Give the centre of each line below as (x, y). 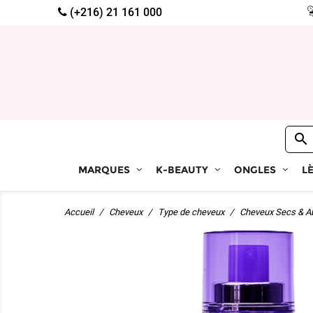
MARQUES (104, 170)
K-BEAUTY (182, 170)
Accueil (79, 212)
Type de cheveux (191, 212)
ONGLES (255, 170)
